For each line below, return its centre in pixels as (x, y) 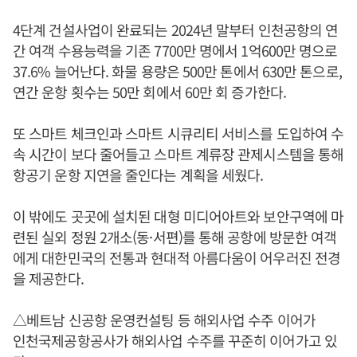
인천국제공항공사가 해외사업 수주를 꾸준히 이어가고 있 (175, 340)
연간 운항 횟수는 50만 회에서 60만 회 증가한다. (149, 92)
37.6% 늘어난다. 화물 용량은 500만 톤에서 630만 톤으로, (177, 71)
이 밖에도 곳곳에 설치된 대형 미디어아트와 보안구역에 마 (178, 216)
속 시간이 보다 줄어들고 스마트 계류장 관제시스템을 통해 (178, 154)
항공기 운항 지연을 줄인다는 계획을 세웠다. (138, 175)
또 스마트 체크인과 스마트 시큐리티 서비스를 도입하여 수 (178, 133)
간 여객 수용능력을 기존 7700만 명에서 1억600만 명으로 (175, 50)
